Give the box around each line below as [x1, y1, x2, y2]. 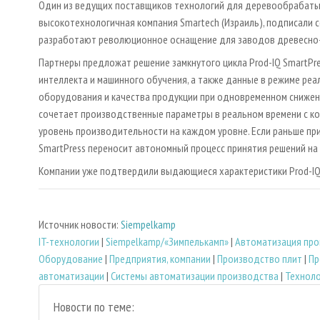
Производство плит [217, 251, 302, 266]
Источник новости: [39, 216, 121, 231]
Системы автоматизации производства [111, 268, 279, 283]
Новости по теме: [54, 298, 134, 315]
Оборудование [39, 251, 103, 266]
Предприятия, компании [109, 251, 211, 266]
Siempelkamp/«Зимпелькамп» [106, 234, 229, 249]
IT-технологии [39, 234, 99, 249]
